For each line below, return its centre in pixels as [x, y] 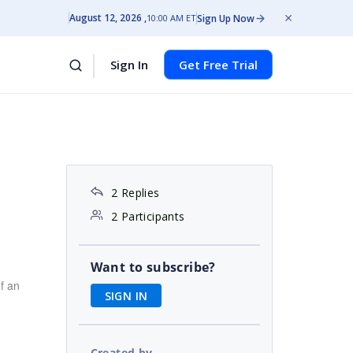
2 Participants [148, 216]
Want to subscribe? [153, 267]
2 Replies [135, 193]
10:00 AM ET [171, 18]
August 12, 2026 [106, 18]
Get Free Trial [218, 65]
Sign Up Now [226, 18]
